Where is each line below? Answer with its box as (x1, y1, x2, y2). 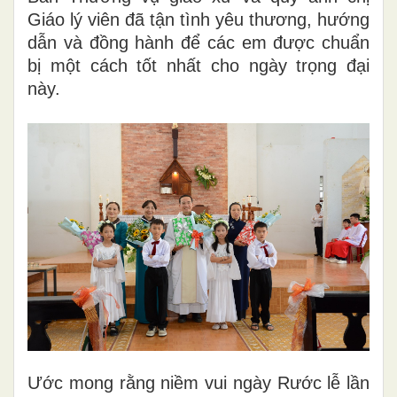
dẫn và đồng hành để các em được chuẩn (27, 32, 370, 52)
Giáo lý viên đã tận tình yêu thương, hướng (27, 9, 370, 29)
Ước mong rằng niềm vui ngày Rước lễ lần (27, 372, 370, 393)
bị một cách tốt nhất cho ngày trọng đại (27, 55, 370, 75)
